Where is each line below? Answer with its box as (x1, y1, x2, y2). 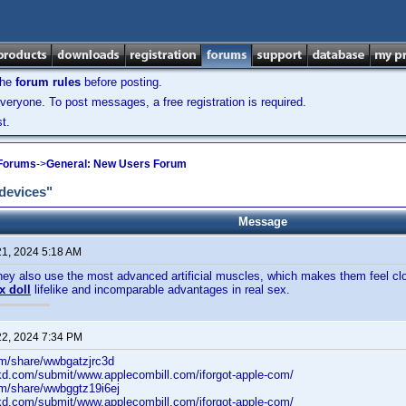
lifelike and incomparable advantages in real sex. (31, 283, 290, 296)
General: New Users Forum (46, 157, 187, 170)
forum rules (15, 75, 81, 89)
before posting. (81, 75, 162, 89)
